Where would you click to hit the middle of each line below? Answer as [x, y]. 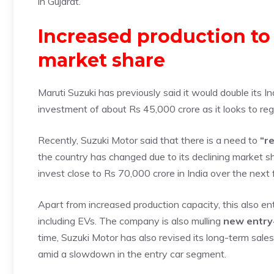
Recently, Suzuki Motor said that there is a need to [149, 140]
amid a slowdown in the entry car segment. [133, 254]
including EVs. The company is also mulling [129, 220]
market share [102, 60]
